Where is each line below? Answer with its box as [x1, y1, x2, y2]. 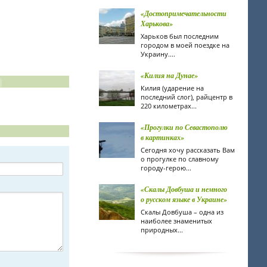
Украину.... [141, 49, 175, 58]
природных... [141, 225, 183, 234]
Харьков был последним [141, 32, 219, 41]
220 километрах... [141, 101, 197, 110]
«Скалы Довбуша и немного [141, 184, 227, 194]
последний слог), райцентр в [141, 92, 232, 101]
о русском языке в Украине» [141, 194, 227, 204]
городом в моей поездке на [141, 41, 229, 49]
